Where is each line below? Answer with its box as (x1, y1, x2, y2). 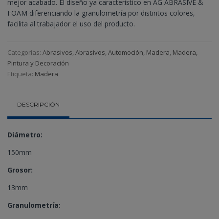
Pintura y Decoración (7, 58, 69, 67)
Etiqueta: (7, 69, 35, 78)
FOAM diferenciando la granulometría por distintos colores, (7, 8, 195, 18)
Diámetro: (7, 130, 43, 140)
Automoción (108, 47, 143, 57)
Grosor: (7, 165, 33, 175)
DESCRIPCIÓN (17, 100, 60, 108)
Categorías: (7, 47, 43, 57)
